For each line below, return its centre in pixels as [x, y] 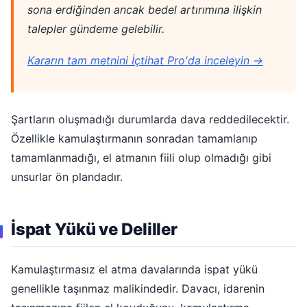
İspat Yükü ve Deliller [94, 230]
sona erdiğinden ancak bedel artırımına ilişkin [145, 9]
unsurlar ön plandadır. [67, 177]
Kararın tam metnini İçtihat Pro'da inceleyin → [145, 61]
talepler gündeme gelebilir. [96, 28]
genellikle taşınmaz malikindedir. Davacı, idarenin [138, 288]
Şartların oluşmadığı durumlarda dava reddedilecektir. [150, 120]
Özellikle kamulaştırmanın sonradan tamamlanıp [134, 139]
